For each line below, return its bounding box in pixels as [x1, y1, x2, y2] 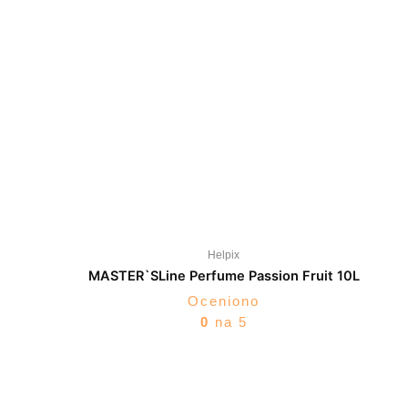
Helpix [208, 249, 240, 262]
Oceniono [188, 293, 260, 309]
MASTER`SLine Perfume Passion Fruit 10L [87, 268, 360, 285]
